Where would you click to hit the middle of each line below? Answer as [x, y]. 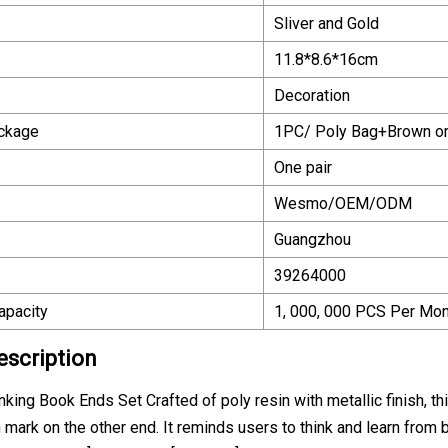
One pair [303, 167]
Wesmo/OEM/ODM [343, 203]
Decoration [312, 95]
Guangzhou [312, 239]
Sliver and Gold [326, 23]
